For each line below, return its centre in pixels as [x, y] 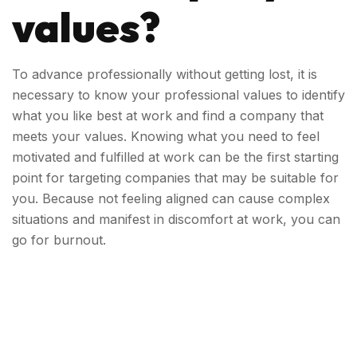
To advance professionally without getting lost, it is [165, 74]
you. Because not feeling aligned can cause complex [171, 198]
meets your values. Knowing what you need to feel [166, 136]
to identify [316, 95]
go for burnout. [59, 240]
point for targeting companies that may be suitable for [175, 178]
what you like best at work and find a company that [168, 116]
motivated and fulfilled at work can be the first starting [175, 157]
